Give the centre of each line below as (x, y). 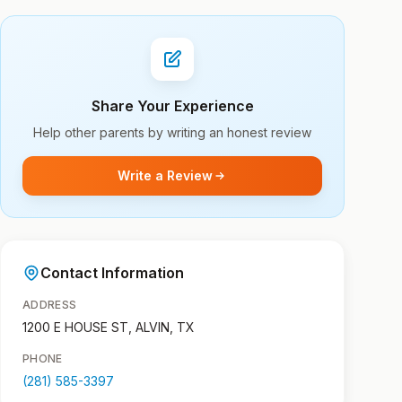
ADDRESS (50, 305)
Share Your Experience (172, 106)
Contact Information (112, 273)
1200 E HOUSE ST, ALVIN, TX (109, 327)
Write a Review (165, 175)
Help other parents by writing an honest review (172, 132)
